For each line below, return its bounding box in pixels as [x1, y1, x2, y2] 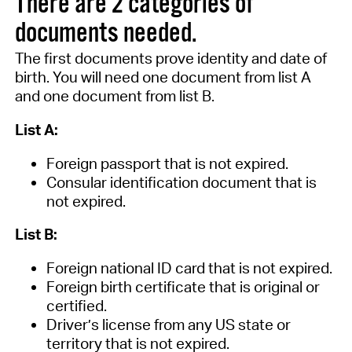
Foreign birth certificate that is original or [46, 277, 320, 296]
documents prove [74, 49, 197, 68]
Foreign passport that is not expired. [46, 153, 288, 173]
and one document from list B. [14, 86, 214, 106]
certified [46, 295, 104, 315]
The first [14, 49, 75, 68]
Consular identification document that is [46, 172, 317, 192]
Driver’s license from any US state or [46, 314, 291, 334]
